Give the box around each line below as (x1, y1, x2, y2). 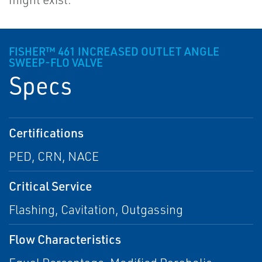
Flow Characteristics (9, 231, 121, 247)
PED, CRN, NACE (9, 149, 99, 164)
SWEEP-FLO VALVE (9, 56, 103, 70)
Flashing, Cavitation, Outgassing (9, 202, 183, 218)
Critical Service (9, 178, 92, 194)
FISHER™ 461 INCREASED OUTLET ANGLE (9, 44, 219, 59)
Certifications (9, 125, 84, 141)
